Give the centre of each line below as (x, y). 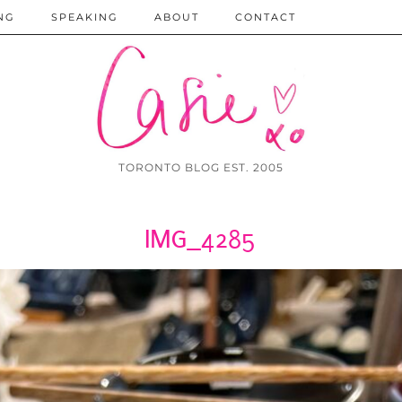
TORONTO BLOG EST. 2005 (201, 168)
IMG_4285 (201, 240)
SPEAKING (85, 17)
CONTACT (266, 17)
